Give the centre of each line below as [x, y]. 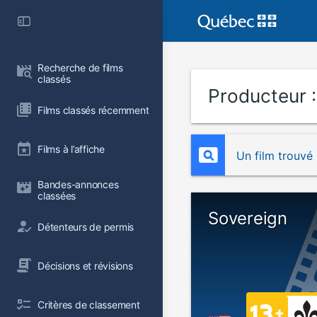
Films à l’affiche [71, 149]
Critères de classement [89, 304]
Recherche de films [82, 68]
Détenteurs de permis [86, 226]
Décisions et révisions [85, 265]
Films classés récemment [93, 110]
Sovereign [248, 218]
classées [57, 196]
